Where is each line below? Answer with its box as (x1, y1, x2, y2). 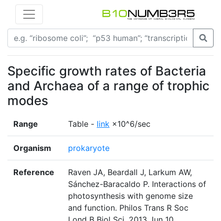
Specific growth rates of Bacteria (7, 63, 206, 79)
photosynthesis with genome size (68, 191, 193, 201)
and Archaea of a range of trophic (7, 78, 210, 94)
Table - (68, 119, 97, 129)
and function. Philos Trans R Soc (68, 203, 188, 213)
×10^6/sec (110, 119, 150, 129)
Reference (13, 167, 54, 178)
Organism (13, 143, 51, 153)
